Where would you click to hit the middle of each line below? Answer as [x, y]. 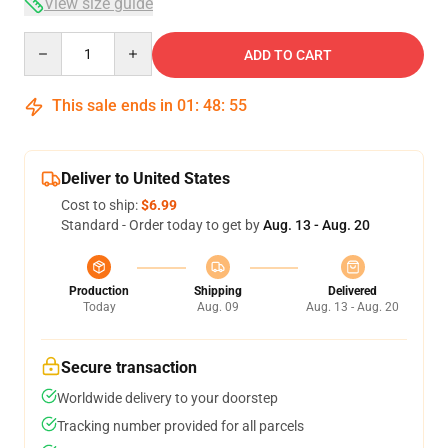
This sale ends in [112, 105]
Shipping [217, 291]
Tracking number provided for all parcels [180, 426]
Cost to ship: [101, 205]
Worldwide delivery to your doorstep [167, 398]
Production [99, 291]
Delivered [352, 291]
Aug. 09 [217, 307]
